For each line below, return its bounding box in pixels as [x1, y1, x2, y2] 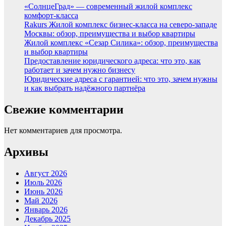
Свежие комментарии [4, 102, 124, 116]
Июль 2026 [24, 178, 62, 187]
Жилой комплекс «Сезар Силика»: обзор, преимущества [24, 38, 218, 47]
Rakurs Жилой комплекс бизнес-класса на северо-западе [24, 20, 217, 29]
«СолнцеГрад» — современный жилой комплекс [24, 2, 192, 11]
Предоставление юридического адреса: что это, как [24, 56, 201, 65]
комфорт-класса [24, 11, 78, 20]
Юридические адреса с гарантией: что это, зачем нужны [24, 74, 217, 83]
